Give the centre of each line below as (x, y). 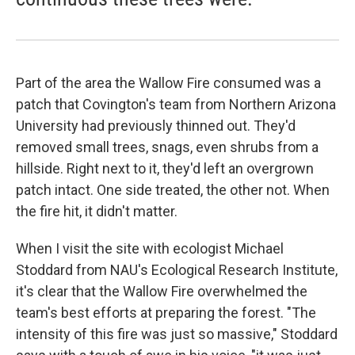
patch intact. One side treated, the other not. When (173, 189)
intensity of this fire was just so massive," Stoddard (177, 334)
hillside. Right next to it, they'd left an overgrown (165, 168)
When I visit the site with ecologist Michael (150, 248)
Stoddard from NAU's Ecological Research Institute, (177, 269)
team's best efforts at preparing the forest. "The (166, 312)
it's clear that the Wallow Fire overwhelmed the (162, 291)
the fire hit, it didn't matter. (97, 211)
